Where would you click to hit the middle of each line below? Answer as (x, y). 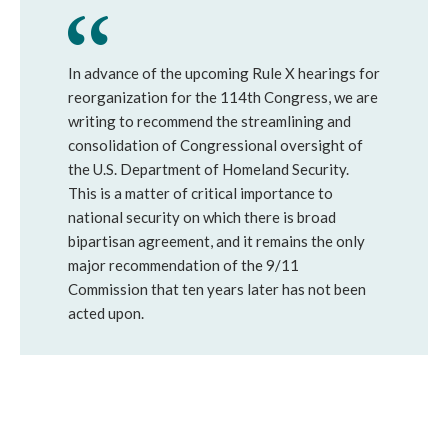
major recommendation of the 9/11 (183, 265)
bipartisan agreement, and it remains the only (216, 241)
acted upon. (106, 313)
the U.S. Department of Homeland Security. (210, 169)
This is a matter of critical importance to (200, 193)
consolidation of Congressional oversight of (215, 145)
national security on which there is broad (202, 217)
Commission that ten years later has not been (217, 289)
